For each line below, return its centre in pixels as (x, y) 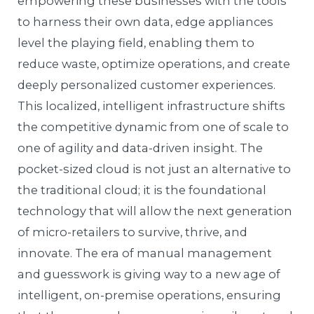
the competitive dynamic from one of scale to (153, 127)
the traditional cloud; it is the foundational (142, 190)
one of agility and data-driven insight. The (141, 148)
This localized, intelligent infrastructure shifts (152, 106)
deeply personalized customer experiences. (147, 85)
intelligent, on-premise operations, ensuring (150, 295)
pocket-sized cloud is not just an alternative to (155, 169)
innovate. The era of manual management (145, 253)
